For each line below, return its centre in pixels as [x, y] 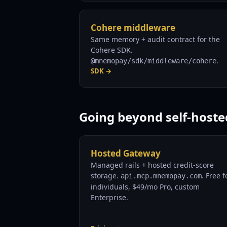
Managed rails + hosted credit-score [152, 165]
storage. [106, 176]
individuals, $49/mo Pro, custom [145, 187]
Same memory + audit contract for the [155, 39]
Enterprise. [109, 197]
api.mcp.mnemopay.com [161, 176]
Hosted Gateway [126, 153]
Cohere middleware [133, 28]
